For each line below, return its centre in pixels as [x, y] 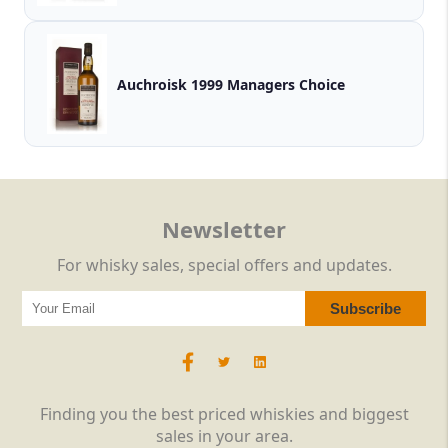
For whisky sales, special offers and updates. [224, 265]
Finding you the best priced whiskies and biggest [224, 414]
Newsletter [224, 229]
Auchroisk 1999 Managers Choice [286, 84]
